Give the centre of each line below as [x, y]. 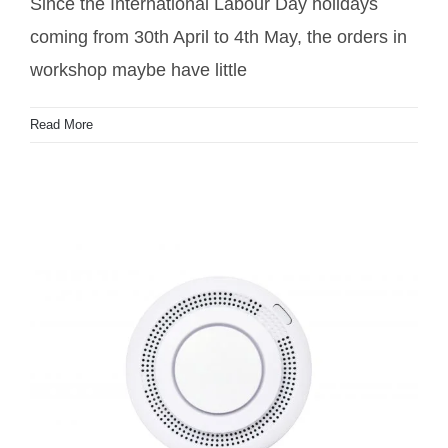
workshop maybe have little [138, 69]
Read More [61, 124]
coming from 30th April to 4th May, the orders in [218, 36]
